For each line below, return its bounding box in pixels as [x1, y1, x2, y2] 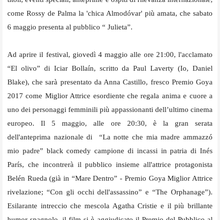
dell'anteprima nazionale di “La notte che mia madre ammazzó [7, 133, 213, 141]
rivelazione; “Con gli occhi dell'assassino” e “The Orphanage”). [7, 188, 213, 196]
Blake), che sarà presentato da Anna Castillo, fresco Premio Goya [7, 78, 213, 86]
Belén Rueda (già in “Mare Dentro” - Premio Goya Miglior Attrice [7, 174, 213, 182]
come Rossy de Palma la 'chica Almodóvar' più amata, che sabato [7, 9, 213, 17]
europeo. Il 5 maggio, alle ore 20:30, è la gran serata [7, 119, 213, 127]
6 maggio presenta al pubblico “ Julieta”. [7, 23, 133, 31]
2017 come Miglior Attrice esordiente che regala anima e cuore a [7, 91, 213, 100]
